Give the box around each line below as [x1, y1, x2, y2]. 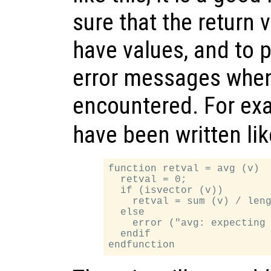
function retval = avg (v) [108, 163, 260, 175]
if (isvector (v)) [108, 185, 224, 197]
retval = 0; [108, 174, 188, 186]
